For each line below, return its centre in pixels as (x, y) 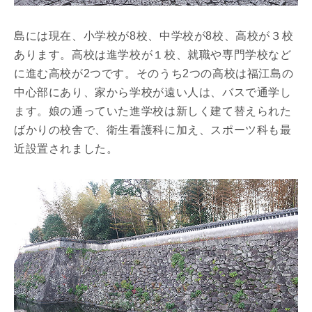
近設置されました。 (66, 149)
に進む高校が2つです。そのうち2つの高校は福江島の (154, 74)
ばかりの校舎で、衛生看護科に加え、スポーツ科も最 (153, 130)
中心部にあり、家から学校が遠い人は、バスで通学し (153, 93)
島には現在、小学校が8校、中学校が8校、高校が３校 (154, 36)
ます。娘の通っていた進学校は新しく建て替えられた (153, 111)
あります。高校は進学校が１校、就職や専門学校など (153, 55)
